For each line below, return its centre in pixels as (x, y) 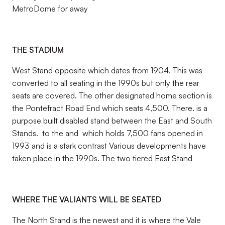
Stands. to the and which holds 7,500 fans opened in (107, 133)
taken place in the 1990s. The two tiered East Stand (102, 158)
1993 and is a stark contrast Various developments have (109, 146)
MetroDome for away (50, 9)
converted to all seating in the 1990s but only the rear (106, 83)
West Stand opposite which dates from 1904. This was (107, 70)
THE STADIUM (38, 50)
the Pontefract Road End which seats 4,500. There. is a (110, 108)
